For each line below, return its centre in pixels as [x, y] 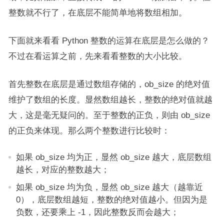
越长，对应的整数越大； [62, 170]
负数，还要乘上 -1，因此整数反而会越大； [97, 212]
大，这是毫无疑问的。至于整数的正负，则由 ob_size [109, 115]
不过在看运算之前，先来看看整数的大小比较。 [97, 56]
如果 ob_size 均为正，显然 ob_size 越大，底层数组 [113, 157]
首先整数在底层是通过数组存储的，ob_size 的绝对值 [109, 84]
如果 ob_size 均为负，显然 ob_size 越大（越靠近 [109, 187]
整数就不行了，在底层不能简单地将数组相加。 [97, 13]
